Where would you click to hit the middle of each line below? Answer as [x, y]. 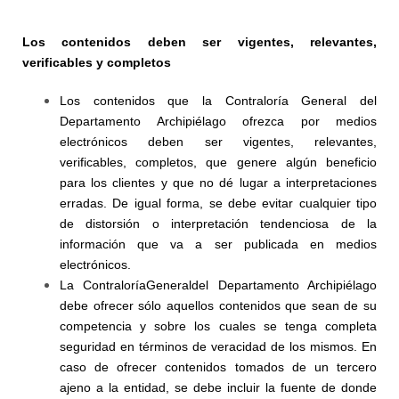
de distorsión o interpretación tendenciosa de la [218, 224]
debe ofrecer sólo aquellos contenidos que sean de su [218, 305]
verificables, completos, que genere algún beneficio [218, 162]
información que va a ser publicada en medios [218, 244]
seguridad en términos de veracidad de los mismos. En [218, 346]
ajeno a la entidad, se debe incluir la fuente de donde [218, 387]
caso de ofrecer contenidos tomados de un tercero [218, 367]
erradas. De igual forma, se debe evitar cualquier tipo [218, 203]
